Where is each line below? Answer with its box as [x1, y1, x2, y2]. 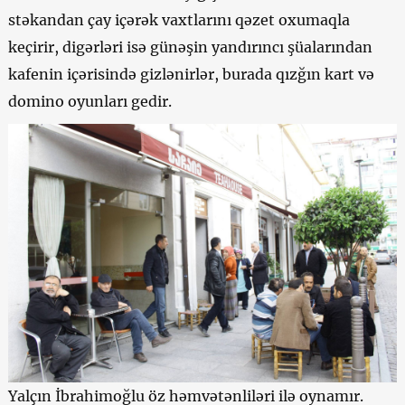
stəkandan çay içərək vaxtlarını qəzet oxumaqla [7, 10, 350, 29]
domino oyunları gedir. [7, 91, 172, 110]
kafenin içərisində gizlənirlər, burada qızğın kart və [7, 64, 374, 83]
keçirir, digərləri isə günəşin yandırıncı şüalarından [7, 37, 372, 56]
